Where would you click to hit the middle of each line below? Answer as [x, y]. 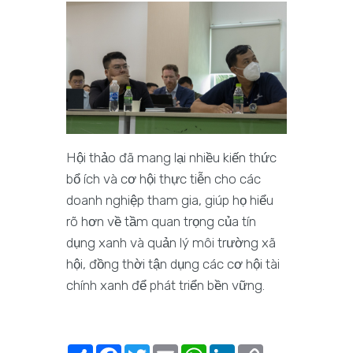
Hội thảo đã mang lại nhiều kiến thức [171, 157]
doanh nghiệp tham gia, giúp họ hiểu [170, 200]
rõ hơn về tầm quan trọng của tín [161, 221]
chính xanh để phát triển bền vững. [165, 285]
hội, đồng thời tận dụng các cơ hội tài [173, 264]
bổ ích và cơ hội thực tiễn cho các [163, 178]
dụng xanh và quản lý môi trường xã [171, 242]
